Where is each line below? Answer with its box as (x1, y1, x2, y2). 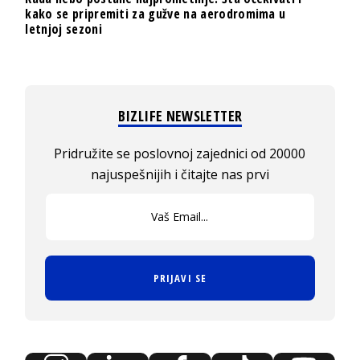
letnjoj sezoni (25, 19, 102, 38)
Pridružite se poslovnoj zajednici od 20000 (54, 144, 306, 162)
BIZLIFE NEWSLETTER (117, 105, 243, 125)
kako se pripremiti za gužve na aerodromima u (25, 4, 286, 22)
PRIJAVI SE (153, 270, 207, 285)
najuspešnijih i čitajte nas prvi (90, 165, 269, 183)
